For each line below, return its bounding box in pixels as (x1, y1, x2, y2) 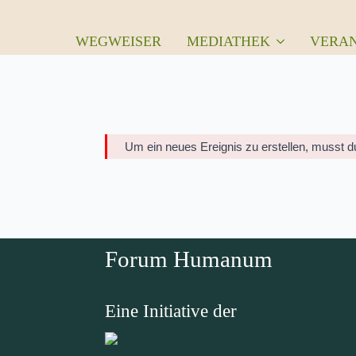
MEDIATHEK (187, 33, 271, 49)
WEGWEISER (75, 33, 162, 49)
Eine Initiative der (105, 301, 237, 321)
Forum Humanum (105, 246, 273, 272)
